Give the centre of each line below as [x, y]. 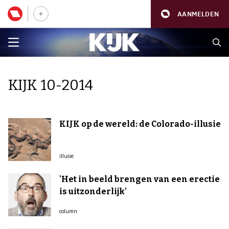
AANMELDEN [198, 14]
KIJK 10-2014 [51, 85]
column [68, 211]
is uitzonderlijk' [93, 191]
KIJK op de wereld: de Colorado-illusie [140, 124]
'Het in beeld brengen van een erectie [140, 179]
